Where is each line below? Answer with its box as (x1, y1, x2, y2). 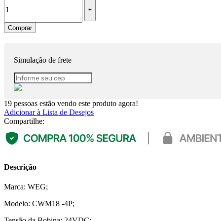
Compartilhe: (4, 117, 44, 126)
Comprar (8, 24, 32, 32)
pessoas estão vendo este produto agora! (14, 99, 138, 108)
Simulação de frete (14, 56, 72, 65)
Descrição (4, 163, 37, 172)
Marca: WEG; (4, 182, 48, 191)
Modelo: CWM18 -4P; (4, 199, 74, 208)
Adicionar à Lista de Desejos (4, 108, 94, 117)
